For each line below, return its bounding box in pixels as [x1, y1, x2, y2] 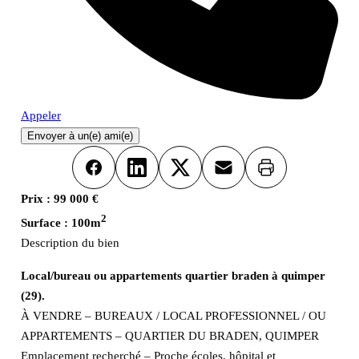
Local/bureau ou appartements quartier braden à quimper [20, 268, 325, 282]
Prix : [20, 192, 50, 206]
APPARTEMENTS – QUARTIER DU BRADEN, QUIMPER [20, 329, 319, 342]
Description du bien [20, 236, 119, 250]
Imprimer [264, 166, 306, 179]
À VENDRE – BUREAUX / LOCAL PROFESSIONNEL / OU [20, 309, 326, 322]
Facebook [92, 169, 142, 183]
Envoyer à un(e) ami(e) [26, 130, 133, 143]
